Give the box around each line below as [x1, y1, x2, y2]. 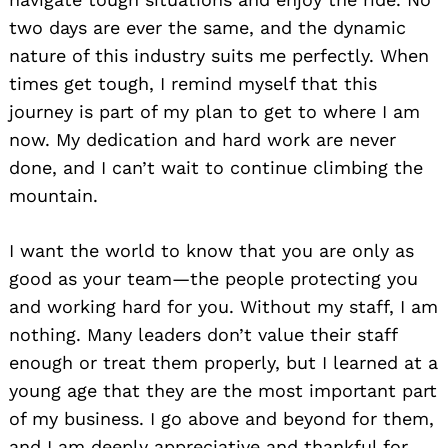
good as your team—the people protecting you [9, 267, 418, 289]
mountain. [9, 184, 98, 206]
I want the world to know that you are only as [9, 239, 414, 261]
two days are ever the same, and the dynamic [9, 16, 406, 38]
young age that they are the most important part [9, 379, 437, 401]
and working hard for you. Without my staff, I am [9, 295, 438, 317]
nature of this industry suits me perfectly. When [9, 44, 429, 66]
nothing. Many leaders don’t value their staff [9, 323, 397, 345]
